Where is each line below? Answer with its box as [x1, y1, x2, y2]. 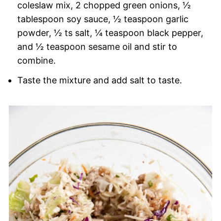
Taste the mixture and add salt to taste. [17, 74, 182, 85]
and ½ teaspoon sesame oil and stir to [17, 41, 177, 52]
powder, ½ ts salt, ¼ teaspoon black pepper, [17, 27, 203, 38]
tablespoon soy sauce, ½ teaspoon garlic [17, 13, 188, 24]
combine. [17, 55, 56, 66]
